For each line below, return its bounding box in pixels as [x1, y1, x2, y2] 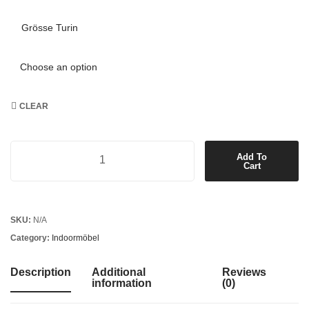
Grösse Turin [21, 22, 78, 33]
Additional [92, 266, 146, 278]
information [92, 277, 152, 289]
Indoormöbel [52, 233, 99, 243]
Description [10, 266, 71, 278]
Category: [10, 233, 52, 243]
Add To [237, 152, 268, 162]
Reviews [221, 266, 266, 278]
